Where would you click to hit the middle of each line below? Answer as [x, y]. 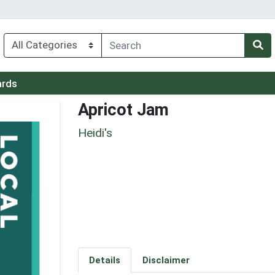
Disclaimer [166, 260]
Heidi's [95, 133]
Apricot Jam [123, 110]
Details [104, 260]
